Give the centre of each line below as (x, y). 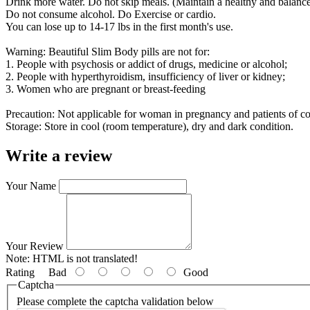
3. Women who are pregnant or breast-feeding (107, 89)
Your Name (31, 186)
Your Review (35, 246)
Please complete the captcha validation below (115, 301)
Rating (20, 273)
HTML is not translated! (84, 259)
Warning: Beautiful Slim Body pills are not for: (109, 52)
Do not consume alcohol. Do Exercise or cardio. (112, 15)
